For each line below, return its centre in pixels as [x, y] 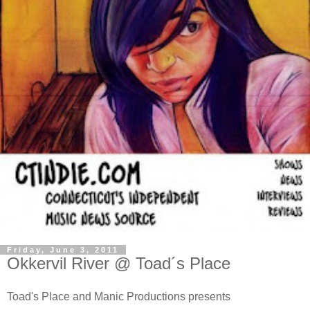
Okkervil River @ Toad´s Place [119, 263]
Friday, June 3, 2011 [63, 249]
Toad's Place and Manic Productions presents [119, 296]
